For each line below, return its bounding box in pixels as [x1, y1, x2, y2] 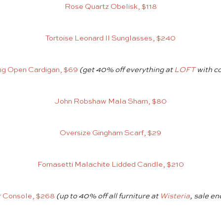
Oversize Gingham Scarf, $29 [60, 129, 161, 137]
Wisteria [159, 192, 190, 200]
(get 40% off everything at [79, 66, 174, 74]
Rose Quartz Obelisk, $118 [64, 3, 157, 11]
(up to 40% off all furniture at [56, 192, 160, 200]
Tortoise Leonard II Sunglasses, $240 [45, 35, 176, 42]
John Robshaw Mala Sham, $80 [54, 98, 167, 106]
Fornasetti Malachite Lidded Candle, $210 [37, 161, 184, 169]
